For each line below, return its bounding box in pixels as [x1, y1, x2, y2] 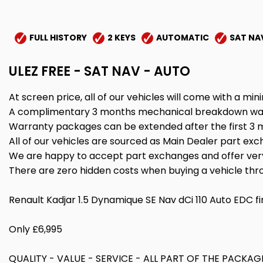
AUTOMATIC [156, 32, 209, 43]
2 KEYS [107, 32, 136, 43]
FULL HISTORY [29, 32, 87, 43]
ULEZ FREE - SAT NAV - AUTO [9, 62, 190, 81]
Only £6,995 [9, 222, 62, 237]
